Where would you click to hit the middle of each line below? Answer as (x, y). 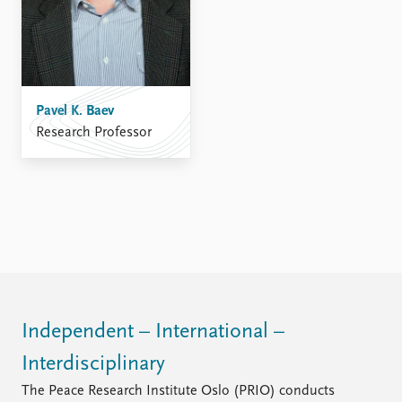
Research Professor (94, 133)
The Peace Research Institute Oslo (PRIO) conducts (178, 392)
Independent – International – (153, 332)
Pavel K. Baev (75, 111)
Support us (245, 22)
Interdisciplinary (93, 365)
